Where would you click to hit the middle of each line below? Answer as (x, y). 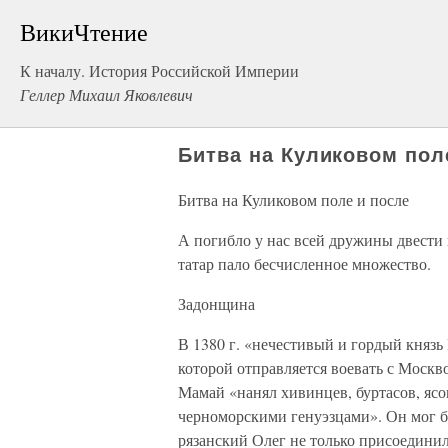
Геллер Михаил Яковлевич (106, 94)
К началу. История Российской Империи (159, 70)
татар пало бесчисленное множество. (304, 263)
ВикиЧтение (84, 32)
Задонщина (216, 303)
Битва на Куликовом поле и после (293, 199)
